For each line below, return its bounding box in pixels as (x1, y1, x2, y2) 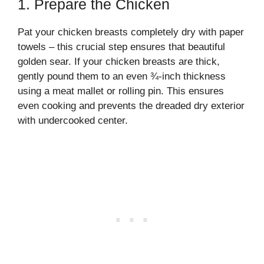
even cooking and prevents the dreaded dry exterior (18, 100, 245, 111)
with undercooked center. (18, 115, 128, 126)
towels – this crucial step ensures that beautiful (18, 41, 225, 52)
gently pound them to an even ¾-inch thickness (18, 71, 226, 82)
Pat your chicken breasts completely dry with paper (18, 27, 244, 38)
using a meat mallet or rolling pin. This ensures (18, 85, 224, 97)
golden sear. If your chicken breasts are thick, (18, 56, 220, 67)
